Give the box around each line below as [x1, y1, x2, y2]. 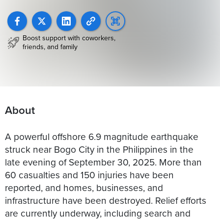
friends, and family [23, 42, 78, 52]
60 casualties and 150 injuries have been [5, 167, 174, 181]
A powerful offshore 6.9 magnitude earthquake [5, 129, 198, 143]
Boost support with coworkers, [23, 33, 115, 43]
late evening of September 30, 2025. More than [5, 155, 202, 168]
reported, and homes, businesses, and [5, 180, 163, 194]
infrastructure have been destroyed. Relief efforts [5, 193, 206, 207]
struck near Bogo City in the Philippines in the [5, 142, 193, 156]
